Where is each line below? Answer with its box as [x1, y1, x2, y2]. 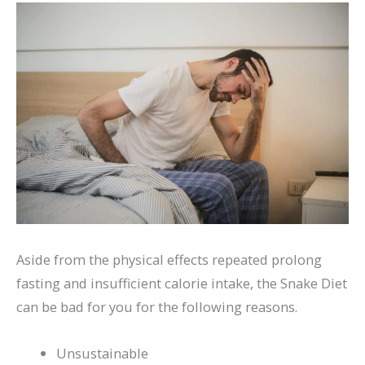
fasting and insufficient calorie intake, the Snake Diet [16, 273, 347, 292]
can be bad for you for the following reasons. [16, 297, 297, 316]
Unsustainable [56, 344, 149, 363]
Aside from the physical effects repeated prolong [16, 249, 322, 269]
